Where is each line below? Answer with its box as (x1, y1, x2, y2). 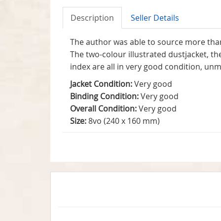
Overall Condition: (70, 103, 137, 114)
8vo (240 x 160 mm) (86, 115, 160, 126)
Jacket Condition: (70, 78, 132, 89)
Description (71, 12, 114, 23)
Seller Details (131, 12, 179, 23)
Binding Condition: (70, 90, 139, 102)
